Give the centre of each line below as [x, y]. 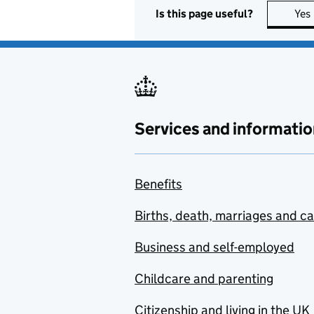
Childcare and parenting [204, 279]
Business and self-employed [214, 247]
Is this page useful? [204, 13]
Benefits [158, 184]
